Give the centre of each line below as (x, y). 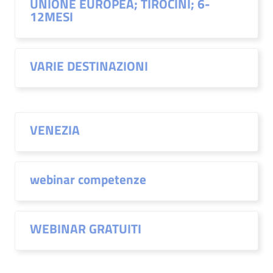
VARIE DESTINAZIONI (89, 66)
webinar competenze (88, 179)
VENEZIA (55, 130)
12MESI (51, 16)
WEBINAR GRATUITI (86, 229)
